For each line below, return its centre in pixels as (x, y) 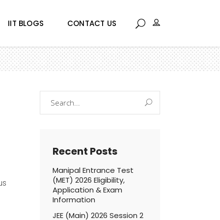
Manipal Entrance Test (93, 170)
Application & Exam (87, 190)
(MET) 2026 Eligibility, (89, 180)
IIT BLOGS (26, 23)
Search (51, 97)
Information (74, 200)
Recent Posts (85, 151)
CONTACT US (92, 23)
